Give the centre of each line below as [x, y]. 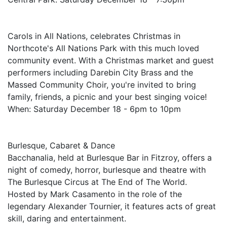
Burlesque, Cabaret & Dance [61, 145]
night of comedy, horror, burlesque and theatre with [107, 170]
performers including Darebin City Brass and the [100, 72]
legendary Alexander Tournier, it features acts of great [112, 206]
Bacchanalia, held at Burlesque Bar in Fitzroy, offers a [110, 158]
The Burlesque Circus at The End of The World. [97, 182]
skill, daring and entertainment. [67, 218]
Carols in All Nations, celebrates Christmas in [94, 36]
